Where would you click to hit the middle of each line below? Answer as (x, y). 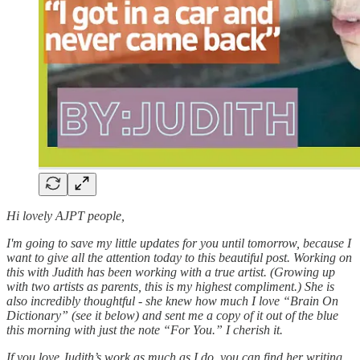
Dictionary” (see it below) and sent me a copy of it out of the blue (172, 315)
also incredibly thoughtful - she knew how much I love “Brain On (172, 301)
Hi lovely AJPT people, (65, 215)
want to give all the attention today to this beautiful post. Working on (179, 257)
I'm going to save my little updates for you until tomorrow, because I (179, 243)
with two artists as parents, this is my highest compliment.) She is (170, 286)
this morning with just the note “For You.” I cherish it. (145, 329)
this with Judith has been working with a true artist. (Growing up (171, 272)
